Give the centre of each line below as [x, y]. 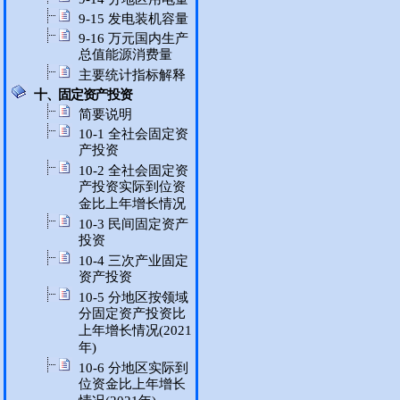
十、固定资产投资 [83, 95]
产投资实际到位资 [132, 187]
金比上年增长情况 [132, 204]
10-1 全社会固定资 [133, 134]
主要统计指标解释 [132, 75]
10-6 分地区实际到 [133, 368]
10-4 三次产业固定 [133, 261]
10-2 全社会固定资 [133, 171]
